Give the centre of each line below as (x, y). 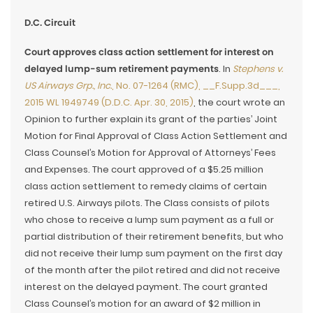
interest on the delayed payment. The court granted (146, 287)
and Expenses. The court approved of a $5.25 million (144, 169)
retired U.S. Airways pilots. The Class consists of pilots (147, 203)
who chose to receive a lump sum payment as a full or (149, 220)
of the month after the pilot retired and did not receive (152, 270)
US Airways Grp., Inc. (68, 86)
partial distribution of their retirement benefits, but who (154, 236)
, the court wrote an (239, 102)
